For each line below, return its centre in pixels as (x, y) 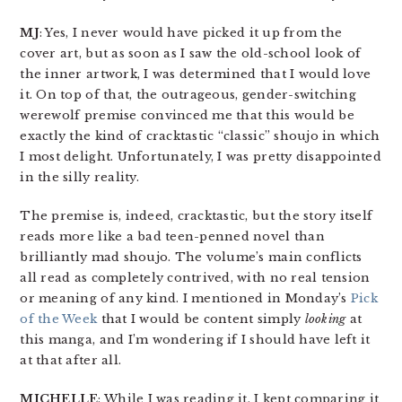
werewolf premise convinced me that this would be (187, 115)
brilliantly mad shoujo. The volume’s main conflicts (191, 257)
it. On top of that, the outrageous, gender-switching (188, 95)
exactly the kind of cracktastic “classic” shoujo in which (200, 136)
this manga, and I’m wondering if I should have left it (195, 340)
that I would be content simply (201, 319)
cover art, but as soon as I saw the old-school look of (191, 53)
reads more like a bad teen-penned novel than (172, 236)
